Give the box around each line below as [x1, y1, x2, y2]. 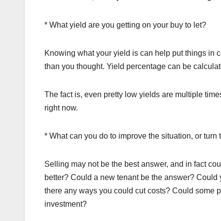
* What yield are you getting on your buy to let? [44, 20, 206, 29]
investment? [44, 199, 87, 208]
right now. [44, 103, 78, 112]
